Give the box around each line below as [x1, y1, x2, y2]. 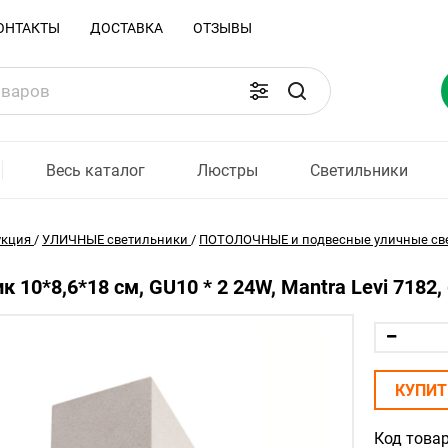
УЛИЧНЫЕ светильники [42, 232, 188, 247]
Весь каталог [46, 160, 145, 180]
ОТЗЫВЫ [193, 20, 252, 36]
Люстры [197, 160, 259, 180]
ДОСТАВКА [90, 20, 163, 36]
